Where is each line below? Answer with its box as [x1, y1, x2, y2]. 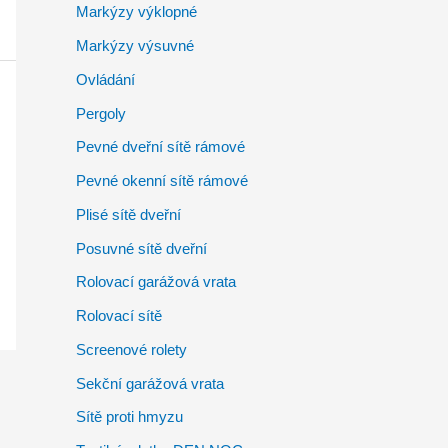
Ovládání [76, 70, 135, 88]
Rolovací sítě [76, 307, 162, 325]
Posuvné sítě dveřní [76, 239, 207, 257]
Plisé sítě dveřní [76, 205, 181, 223]
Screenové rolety [76, 340, 187, 358]
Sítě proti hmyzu [76, 408, 183, 426]
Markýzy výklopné [76, 3, 197, 21]
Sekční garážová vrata [76, 374, 224, 392]
